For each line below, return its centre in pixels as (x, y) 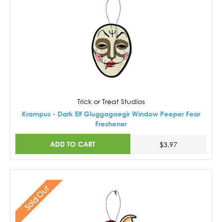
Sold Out (36, 198)
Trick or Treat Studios (111, 101)
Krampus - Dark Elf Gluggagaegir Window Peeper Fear (111, 113)
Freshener (111, 123)
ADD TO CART (73, 144)
